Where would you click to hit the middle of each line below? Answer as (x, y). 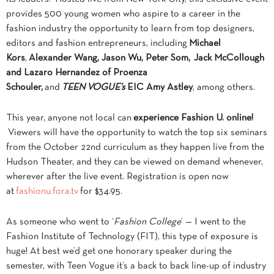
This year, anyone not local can (69, 118)
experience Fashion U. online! (192, 118)
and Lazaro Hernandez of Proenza (77, 73)
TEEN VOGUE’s (94, 88)
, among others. (224, 88)
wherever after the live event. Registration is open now (117, 177)
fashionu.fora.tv (47, 192)
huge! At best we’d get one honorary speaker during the (119, 252)
